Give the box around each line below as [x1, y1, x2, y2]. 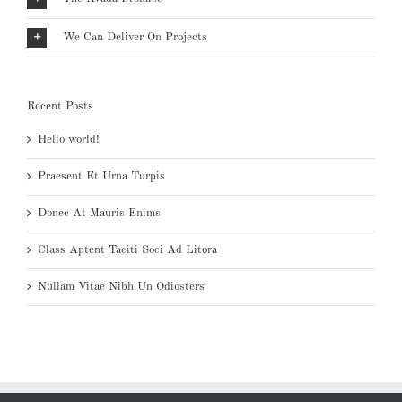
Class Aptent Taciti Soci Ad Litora [38, 244, 217, 257]
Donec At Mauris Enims [38, 207, 161, 220]
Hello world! [38, 134, 100, 146]
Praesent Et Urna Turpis [38, 170, 165, 183]
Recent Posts [27, 100, 93, 112]
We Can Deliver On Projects [63, 31, 207, 43]
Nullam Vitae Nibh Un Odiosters [38, 281, 205, 293]
